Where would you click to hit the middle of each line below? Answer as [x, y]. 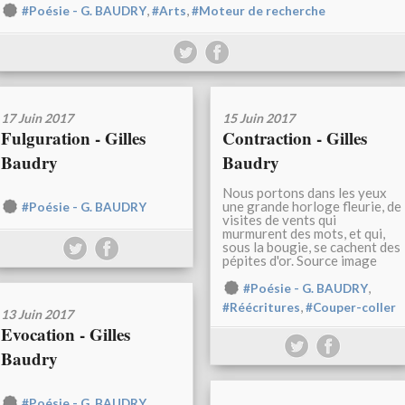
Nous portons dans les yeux [305, 193]
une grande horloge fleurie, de [312, 207]
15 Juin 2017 [259, 118]
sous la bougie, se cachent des [311, 247]
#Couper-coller [351, 308]
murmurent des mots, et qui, [304, 234]
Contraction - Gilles [295, 138]
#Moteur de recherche [259, 11]
